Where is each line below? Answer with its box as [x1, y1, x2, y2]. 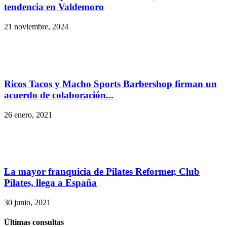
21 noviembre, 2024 [4, 22, 68, 31]
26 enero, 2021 [4, 110, 52, 119]
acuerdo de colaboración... [4, 89, 113, 100]
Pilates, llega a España [4, 177, 97, 188]
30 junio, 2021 [4, 198, 51, 207]
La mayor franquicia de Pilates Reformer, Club [4, 166, 200, 177]
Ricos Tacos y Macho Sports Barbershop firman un [4, 78, 217, 89]
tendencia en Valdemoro [4, 2, 104, 13]
